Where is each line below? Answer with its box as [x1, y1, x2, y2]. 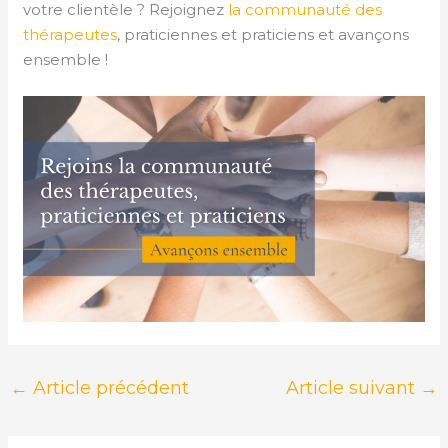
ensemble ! [23, 50, 109, 70]
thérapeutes [23, 25, 118, 45]
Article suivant [285, 377, 420, 400]
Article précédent [28, 377, 190, 400]
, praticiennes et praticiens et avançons [117, 25, 410, 45]
